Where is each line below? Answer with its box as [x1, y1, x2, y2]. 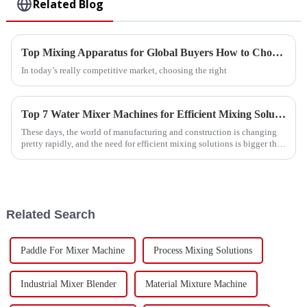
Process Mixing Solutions [153, 245, 252, 256]
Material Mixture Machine [145, 278, 247, 289]
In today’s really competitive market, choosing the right [21, 65, 227, 75]
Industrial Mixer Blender [20, 278, 116, 289]
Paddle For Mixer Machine [20, 245, 125, 256]
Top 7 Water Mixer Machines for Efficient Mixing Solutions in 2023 [274, 108, 286, 120]
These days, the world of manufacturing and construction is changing [21, 127, 277, 137]
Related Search [5, 207, 95, 221]
